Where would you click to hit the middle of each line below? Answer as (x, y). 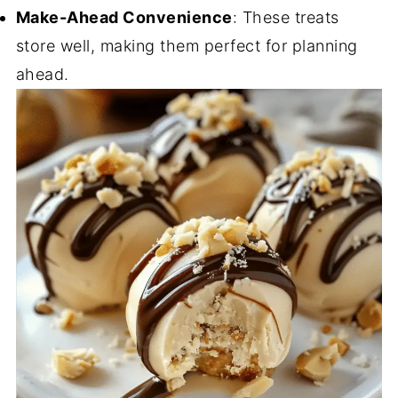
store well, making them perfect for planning (187, 46)
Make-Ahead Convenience (124, 17)
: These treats (286, 17)
